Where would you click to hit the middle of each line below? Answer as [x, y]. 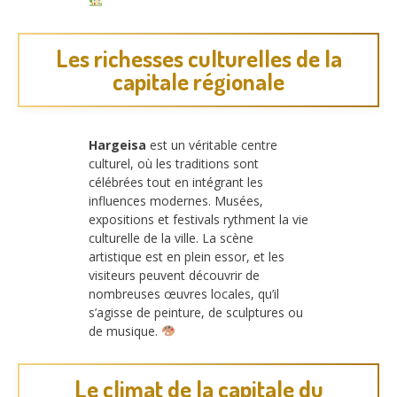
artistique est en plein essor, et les [187, 256]
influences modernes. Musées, [176, 200]
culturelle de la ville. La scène [171, 237]
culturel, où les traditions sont [174, 163]
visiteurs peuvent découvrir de [174, 275]
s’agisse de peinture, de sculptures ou [196, 312]
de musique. [125, 331]
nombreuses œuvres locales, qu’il [184, 293]
